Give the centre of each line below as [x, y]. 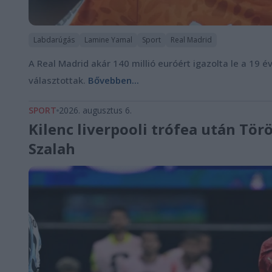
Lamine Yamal [108, 39]
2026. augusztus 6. [95, 110]
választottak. [58, 80]
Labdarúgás [54, 39]
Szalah [52, 148]
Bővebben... [114, 80]
